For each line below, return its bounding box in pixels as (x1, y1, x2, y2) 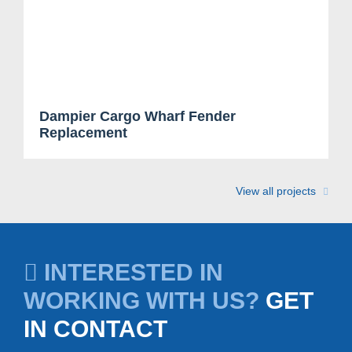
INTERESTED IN (38, 258, 223, 285)
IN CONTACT (24, 315, 167, 342)
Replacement (39, 124, 127, 141)
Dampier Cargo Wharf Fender (39, 108, 236, 124)
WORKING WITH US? (24, 287, 266, 313)
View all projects (236, 184, 319, 197)
